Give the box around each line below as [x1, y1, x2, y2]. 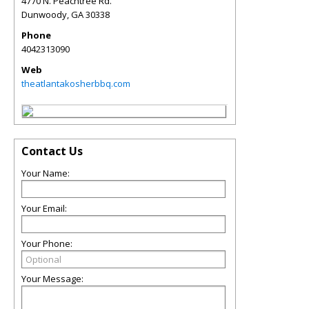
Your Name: [21, 167, 70, 179]
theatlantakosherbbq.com [21, 77, 130, 90]
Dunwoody [21, 8, 67, 21]
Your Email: [21, 202, 67, 215]
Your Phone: [21, 237, 72, 250]
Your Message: [21, 272, 83, 285]
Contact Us [21, 143, 83, 159]
